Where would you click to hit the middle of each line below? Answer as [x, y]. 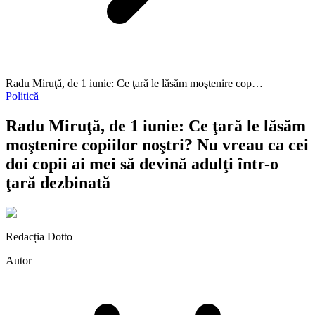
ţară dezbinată [58, 182]
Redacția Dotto [39, 236]
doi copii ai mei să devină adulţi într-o [142, 163]
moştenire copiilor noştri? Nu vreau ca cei [157, 144]
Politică [22, 96]
